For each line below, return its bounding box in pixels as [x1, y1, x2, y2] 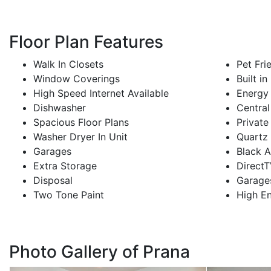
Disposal [33, 174, 73, 187]
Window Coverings [33, 73, 120, 85]
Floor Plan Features [9, 31, 163, 53]
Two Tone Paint [33, 189, 104, 201]
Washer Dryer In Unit [33, 131, 128, 143]
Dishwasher [33, 102, 86, 114]
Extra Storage [33, 160, 97, 172]
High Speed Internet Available [33, 87, 169, 100]
